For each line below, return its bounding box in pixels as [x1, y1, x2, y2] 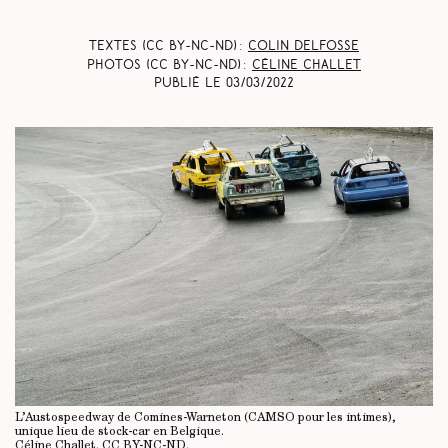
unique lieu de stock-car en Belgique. [15, 422, 224, 440]
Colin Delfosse [248, 41, 359, 53]
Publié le [154, 78, 226, 90]
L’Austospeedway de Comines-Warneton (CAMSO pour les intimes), [15, 408, 396, 426]
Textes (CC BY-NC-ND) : [89, 41, 248, 53]
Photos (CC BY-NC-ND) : [87, 59, 252, 71]
